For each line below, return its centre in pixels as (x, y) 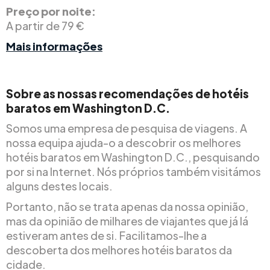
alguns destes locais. (59, 186)
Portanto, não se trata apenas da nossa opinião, (127, 206)
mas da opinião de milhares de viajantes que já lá (127, 221)
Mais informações (54, 46)
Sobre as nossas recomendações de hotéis (127, 93)
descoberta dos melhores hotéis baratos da (119, 250)
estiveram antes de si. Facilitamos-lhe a (106, 235)
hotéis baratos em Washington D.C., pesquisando (133, 157)
